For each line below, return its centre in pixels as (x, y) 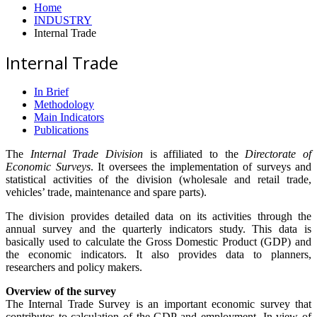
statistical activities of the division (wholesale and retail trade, (158, 179)
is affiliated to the (194, 154)
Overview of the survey (61, 291)
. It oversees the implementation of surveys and (201, 166)
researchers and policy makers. (74, 267)
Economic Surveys (48, 166)
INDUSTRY (63, 20)
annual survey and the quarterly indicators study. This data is (158, 229)
